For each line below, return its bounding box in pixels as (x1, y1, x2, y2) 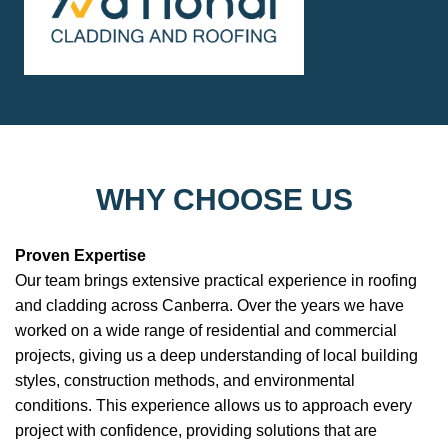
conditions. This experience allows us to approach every (15, 396, 412, 414)
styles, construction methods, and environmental (15, 371, 355, 389)
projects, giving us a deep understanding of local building (15, 346, 418, 364)
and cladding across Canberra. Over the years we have (15, 296, 404, 314)
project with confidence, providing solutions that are (15, 421, 377, 439)
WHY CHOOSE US (95, 182, 353, 216)
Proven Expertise (15, 246, 146, 264)
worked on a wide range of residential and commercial (15, 321, 397, 339)
